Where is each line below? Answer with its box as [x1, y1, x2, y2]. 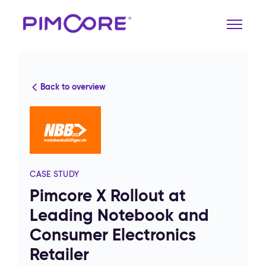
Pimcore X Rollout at [30, 185, 186, 206]
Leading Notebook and [30, 205, 209, 226]
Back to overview [40, 81, 106, 92]
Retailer [30, 244, 89, 265]
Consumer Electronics [30, 224, 196, 245]
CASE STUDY [30, 170, 80, 179]
